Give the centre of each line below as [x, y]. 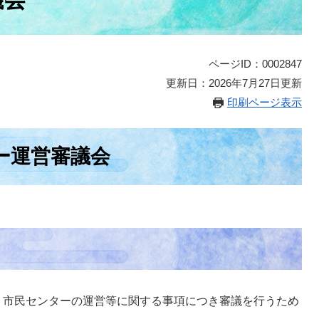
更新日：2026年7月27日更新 [234, 83]
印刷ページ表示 [265, 102]
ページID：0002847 [255, 64]
